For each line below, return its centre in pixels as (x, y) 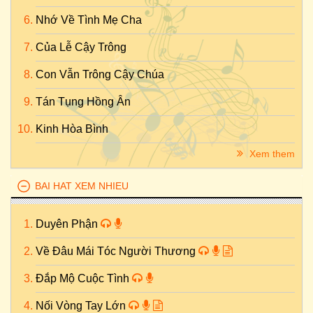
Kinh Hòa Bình (72, 129)
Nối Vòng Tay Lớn (82, 306)
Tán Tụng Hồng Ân (83, 102)
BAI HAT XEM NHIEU (82, 186)
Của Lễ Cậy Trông (81, 47)
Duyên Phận (68, 224)
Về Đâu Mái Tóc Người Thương (117, 251)
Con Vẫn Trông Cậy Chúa (100, 74)
